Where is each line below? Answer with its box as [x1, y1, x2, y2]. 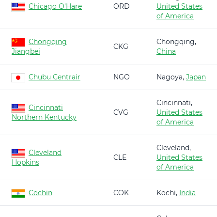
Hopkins [12, 158, 39, 167]
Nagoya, [156, 73, 186, 81]
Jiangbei [12, 47, 40, 56]
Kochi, [156, 188, 179, 197]
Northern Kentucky [12, 113, 77, 122]
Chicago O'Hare [29, 2, 82, 11]
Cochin [29, 188, 52, 197]
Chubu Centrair [29, 73, 80, 81]
